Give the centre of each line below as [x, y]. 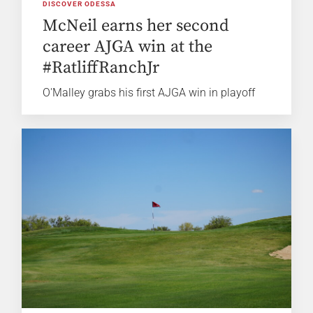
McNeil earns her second [136, 26]
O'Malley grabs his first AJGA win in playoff [149, 93]
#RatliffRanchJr [101, 68]
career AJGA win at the [128, 47]
